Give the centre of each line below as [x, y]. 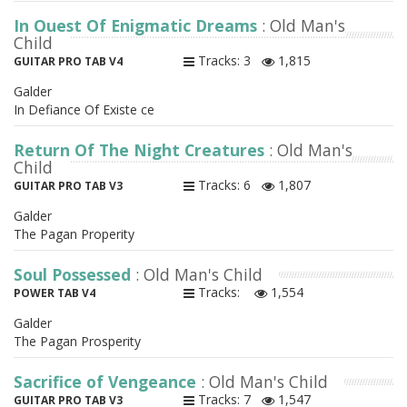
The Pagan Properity [74, 234]
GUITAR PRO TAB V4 [68, 62]
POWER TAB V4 [55, 293]
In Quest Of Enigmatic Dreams [138, 26]
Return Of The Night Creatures [141, 150]
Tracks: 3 [228, 61]
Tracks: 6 [228, 185]
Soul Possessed [74, 275]
